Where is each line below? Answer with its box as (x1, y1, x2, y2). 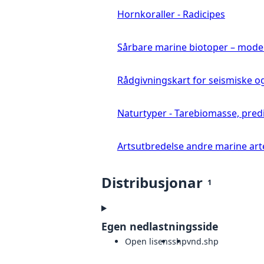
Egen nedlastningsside (101, 219, 218, 233)
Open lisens (125, 235, 172, 247)
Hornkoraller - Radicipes (117, 7, 225, 21)
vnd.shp (187, 235, 219, 247)
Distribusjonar (101, 172, 203, 192)
